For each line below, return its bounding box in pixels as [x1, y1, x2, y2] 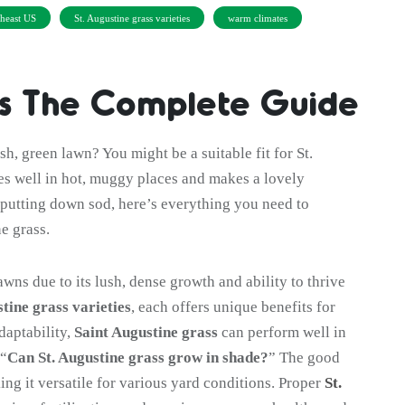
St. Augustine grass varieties [74, 13, 190, 24]
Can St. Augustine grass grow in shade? [7, 349, 268, 366]
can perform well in [218, 324, 346, 341]
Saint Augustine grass [74, 324, 218, 341]
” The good [268, 349, 340, 366]
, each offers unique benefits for [131, 298, 335, 316]
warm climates [228, 13, 287, 24]
